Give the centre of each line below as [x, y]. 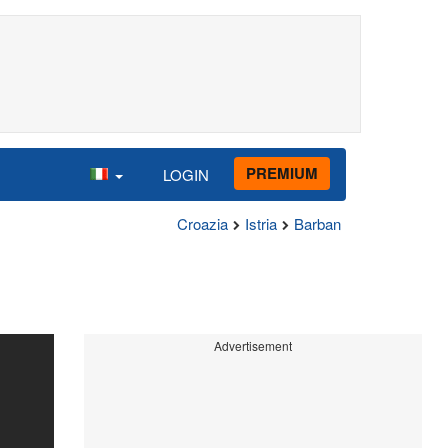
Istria [261, 223]
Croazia [202, 223]
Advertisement [252, 345]
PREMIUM [282, 172]
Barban [317, 223]
